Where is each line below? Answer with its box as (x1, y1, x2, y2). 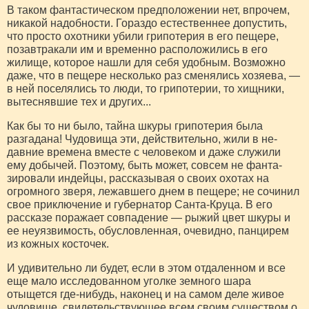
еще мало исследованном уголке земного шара (7, 275, 251, 287)
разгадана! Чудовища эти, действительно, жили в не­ (7, 132, 277, 145)
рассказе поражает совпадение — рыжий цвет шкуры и (7, 211, 290, 223)
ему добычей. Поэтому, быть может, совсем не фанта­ (7, 159, 282, 171)
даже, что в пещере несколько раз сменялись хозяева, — (7, 69, 300, 81)
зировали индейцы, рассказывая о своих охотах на (7, 172, 269, 184)
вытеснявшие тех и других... (7, 95, 151, 108)
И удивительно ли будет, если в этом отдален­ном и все (7, 261, 286, 274)
